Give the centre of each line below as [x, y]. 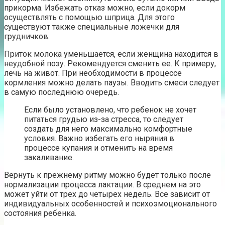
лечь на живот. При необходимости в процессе [93, 73]
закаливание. [49, 157]
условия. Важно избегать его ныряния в [99, 138]
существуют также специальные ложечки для [92, 27]
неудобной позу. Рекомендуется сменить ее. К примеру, [110, 63]
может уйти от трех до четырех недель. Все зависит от [107, 194]
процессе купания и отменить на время [98, 148]
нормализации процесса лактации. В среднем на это [102, 184]
